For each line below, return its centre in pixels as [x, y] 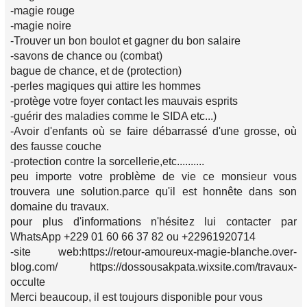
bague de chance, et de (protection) [96, 71]
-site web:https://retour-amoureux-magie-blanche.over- [153, 252]
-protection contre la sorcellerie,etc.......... [107, 162]
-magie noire [41, 26]
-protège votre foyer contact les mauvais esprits [124, 101]
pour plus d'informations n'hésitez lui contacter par [153, 222]
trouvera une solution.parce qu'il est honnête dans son [153, 192]
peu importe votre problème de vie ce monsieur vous [153, 177]
